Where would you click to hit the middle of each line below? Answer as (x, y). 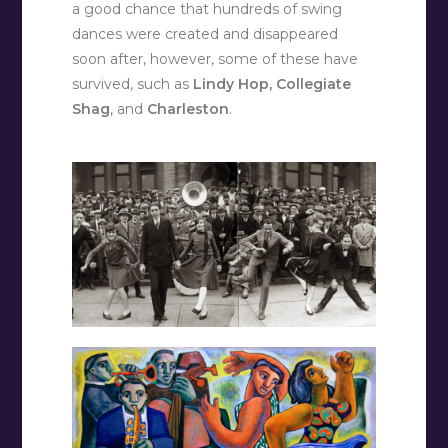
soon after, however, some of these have (215, 59)
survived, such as (133, 84)
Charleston (188, 109)
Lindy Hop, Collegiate (272, 84)
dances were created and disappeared (205, 34)
